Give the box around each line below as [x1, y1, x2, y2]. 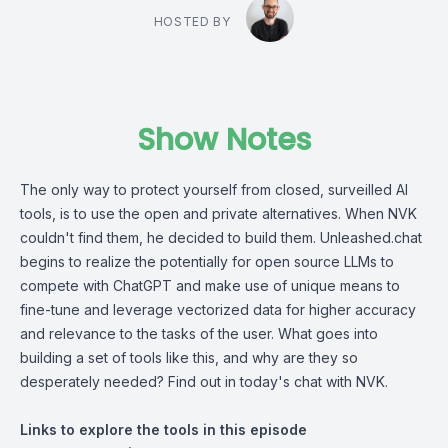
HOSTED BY [153, 14, 231, 29]
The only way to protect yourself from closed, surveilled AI [20, 181, 408, 198]
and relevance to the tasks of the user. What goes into [20, 325, 378, 342]
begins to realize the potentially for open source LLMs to [20, 253, 394, 270]
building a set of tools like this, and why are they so [20, 349, 358, 366]
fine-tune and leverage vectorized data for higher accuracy [20, 301, 416, 318]
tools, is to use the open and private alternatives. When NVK [20, 205, 417, 222]
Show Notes [137, 119, 311, 161]
